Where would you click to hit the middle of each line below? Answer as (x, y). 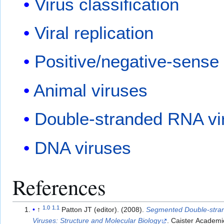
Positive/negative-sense (127, 61)
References (59, 186)
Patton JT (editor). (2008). (104, 209)
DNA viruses (83, 147)
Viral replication (94, 33)
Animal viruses (91, 90)
